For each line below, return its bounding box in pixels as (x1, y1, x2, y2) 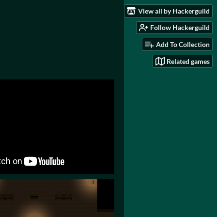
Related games (167, 57, 210, 65)
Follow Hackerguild (150, 23, 210, 32)
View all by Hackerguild (138, 6, 210, 15)
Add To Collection (156, 40, 210, 49)
